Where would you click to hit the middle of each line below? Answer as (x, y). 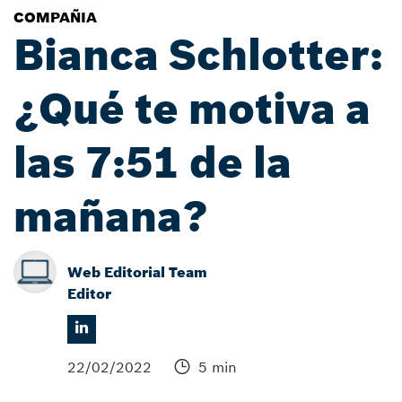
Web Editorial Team (137, 272)
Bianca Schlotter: (198, 55)
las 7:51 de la (153, 162)
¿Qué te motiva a (192, 109)
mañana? (110, 216)
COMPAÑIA (55, 17)
